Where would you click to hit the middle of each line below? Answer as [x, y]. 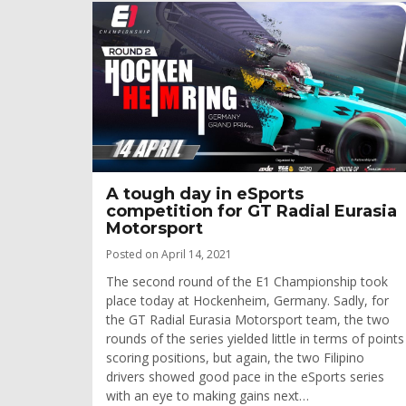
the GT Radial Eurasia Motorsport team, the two [248, 320]
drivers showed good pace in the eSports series [245, 377]
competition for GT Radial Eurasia [251, 212]
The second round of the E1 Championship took [247, 282]
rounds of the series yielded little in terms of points [255, 339]
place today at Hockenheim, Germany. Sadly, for [247, 301]
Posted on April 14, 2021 [169, 255]
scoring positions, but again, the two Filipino [235, 358]
